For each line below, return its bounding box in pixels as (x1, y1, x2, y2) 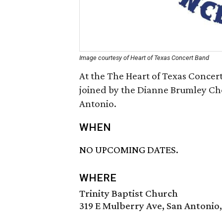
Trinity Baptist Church (79, 187, 178, 200)
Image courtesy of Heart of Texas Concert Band (79, 54, 209, 61)
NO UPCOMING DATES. (79, 144, 178, 156)
